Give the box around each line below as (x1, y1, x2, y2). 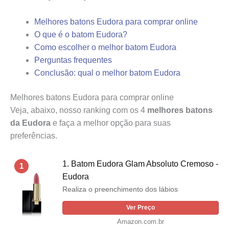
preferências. (10, 131, 57, 141)
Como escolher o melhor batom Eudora (34, 43, 176, 52)
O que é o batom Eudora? (34, 30, 127, 39)
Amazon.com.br (117, 218, 164, 226)
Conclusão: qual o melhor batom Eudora (34, 68, 180, 78)
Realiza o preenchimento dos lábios (62, 185, 178, 194)
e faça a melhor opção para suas (51, 119, 171, 128)
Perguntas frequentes (34, 56, 112, 65)
